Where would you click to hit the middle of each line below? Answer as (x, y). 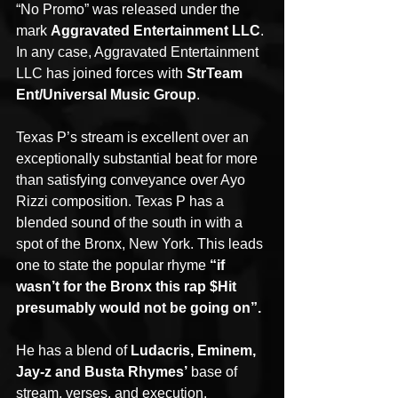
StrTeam (216, 73)
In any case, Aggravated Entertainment (139, 52)
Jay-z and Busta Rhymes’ (102, 371)
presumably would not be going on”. (139, 307)
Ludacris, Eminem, (195, 350)
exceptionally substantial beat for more (139, 158)
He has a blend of (73, 350)
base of (214, 371)
